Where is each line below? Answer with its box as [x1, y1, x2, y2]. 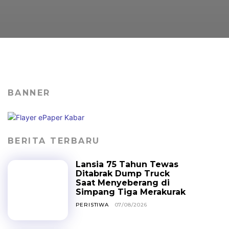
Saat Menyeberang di [75, 178, 170, 188]
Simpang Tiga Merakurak [75, 187, 186, 197]
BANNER [7, 88, 51, 98]
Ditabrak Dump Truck [75, 169, 170, 179]
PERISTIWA [75, 201, 109, 209]
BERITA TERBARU [7, 136, 100, 146]
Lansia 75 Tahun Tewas [75, 159, 178, 170]
